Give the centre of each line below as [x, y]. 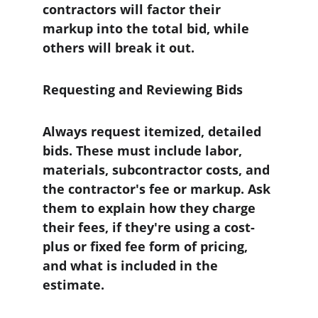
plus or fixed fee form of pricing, [147, 246]
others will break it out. [119, 48]
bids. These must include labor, [144, 150]
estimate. [73, 285]
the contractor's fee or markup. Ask [158, 189]
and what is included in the [132, 265]
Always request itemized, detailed [154, 131]
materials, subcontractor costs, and [158, 170]
